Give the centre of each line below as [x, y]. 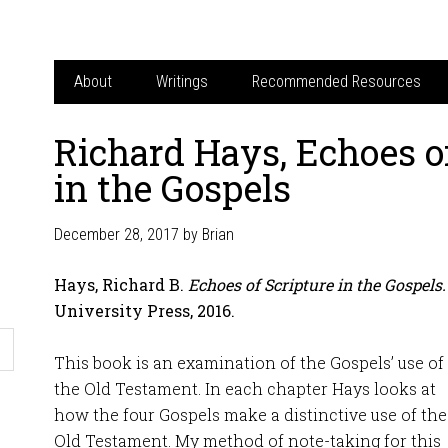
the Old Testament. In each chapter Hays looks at [245, 388]
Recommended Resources [336, 81]
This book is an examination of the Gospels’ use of [249, 362]
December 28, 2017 [116, 234]
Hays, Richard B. [121, 284]
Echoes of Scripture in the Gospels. [317, 284]
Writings [182, 81]
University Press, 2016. [144, 310]
